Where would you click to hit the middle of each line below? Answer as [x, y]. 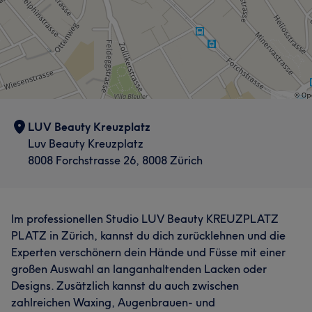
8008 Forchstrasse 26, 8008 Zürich [115, 160]
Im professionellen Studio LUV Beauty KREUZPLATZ [145, 219]
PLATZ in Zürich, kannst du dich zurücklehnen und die [148, 235]
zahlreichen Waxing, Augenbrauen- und [113, 302]
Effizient [39, 23]
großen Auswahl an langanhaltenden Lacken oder [139, 269]
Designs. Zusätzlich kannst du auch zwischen [125, 286]
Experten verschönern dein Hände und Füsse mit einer [148, 252]
